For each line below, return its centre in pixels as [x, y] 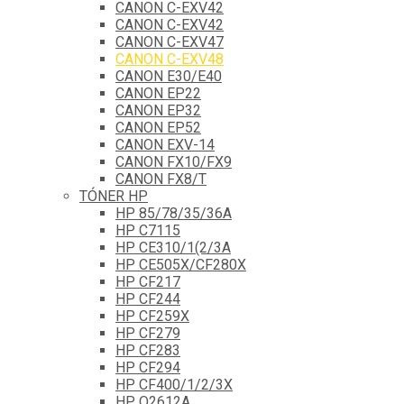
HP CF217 [148, 281]
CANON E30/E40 [169, 76]
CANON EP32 [158, 110]
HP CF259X [152, 316]
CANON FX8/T [161, 179]
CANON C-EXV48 [170, 59]
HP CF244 [148, 298]
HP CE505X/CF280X [181, 264]
